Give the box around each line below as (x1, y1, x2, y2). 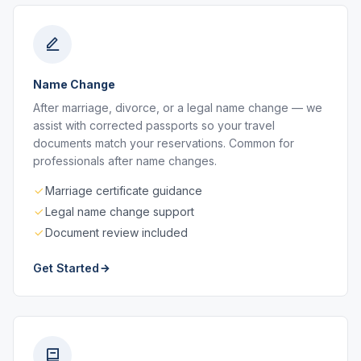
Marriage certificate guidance (45, 184, 202, 197)
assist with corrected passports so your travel (33, 118, 275, 132)
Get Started (33, 261, 99, 275)
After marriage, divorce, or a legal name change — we (33, 101, 322, 114)
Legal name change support (45, 205, 194, 218)
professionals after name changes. (33, 154, 217, 168)
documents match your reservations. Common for (33, 136, 294, 150)
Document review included (45, 226, 188, 239)
